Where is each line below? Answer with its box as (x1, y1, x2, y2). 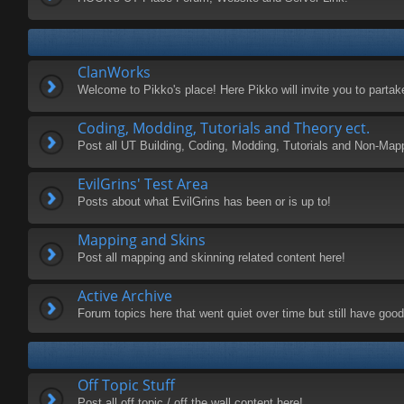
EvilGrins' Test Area (78, 173, 208, 194)
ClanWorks (78, 61, 151, 82)
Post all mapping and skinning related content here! (78, 250, 345, 264)
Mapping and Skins (78, 229, 206, 250)
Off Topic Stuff (78, 374, 175, 395)
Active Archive (78, 285, 172, 306)
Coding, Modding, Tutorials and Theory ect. (78, 117, 370, 138)
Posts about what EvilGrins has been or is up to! (78, 194, 331, 208)
